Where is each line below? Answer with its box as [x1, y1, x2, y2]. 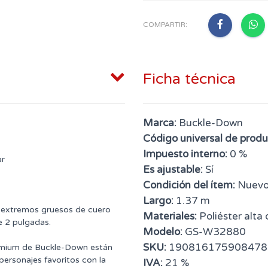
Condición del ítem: [143, 178, 235, 191]
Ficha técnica [143, 69, 236, 88]
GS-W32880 [182, 225, 246, 238]
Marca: [143, 116, 176, 129]
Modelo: [143, 225, 182, 238]
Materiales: [143, 209, 197, 223]
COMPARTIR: [143, 20, 187, 29]
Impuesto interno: [143, 147, 227, 160]
